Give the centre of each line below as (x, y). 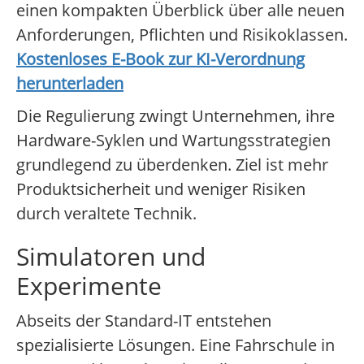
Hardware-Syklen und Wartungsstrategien (173, 141)
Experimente (89, 286)
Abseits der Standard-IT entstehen (144, 321)
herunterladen (70, 84)
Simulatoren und (111, 257)
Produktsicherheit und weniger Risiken (161, 189)
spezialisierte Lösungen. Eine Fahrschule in (175, 345)
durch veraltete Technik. (106, 214)
